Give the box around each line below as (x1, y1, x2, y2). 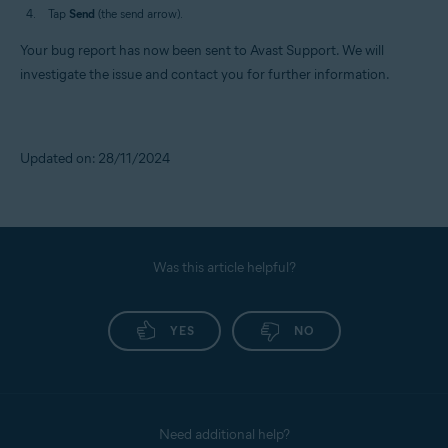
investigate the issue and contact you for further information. (20, 65, 390, 83)
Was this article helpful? (152, 258, 296, 276)
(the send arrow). (95, 5, 183, 21)
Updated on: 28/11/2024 (20, 149, 170, 167)
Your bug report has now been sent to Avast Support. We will (20, 41, 384, 59)
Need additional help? (158, 425, 290, 443)
